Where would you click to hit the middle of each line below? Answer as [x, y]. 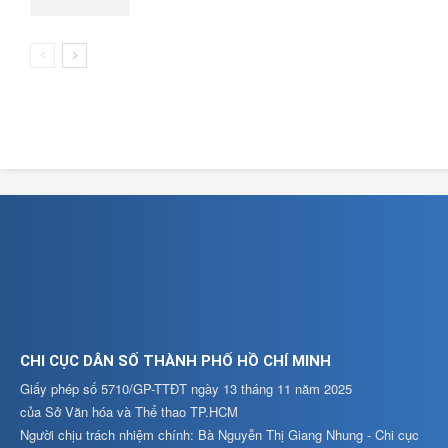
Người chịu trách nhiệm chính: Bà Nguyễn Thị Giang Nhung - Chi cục [219, 434]
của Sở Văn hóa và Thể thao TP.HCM [129, 411]
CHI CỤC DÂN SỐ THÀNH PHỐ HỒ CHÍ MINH [175, 361]
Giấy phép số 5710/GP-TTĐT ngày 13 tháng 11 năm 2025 [186, 388]
